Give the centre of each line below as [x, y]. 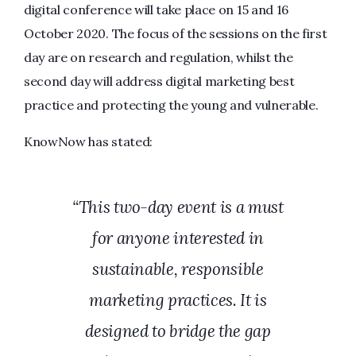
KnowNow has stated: [88, 141]
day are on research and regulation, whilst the [159, 57]
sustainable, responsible [178, 269]
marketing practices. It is [178, 300]
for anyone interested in [178, 238]
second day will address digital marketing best [159, 81]
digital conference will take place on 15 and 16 [156, 10]
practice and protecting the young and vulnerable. [171, 105]
